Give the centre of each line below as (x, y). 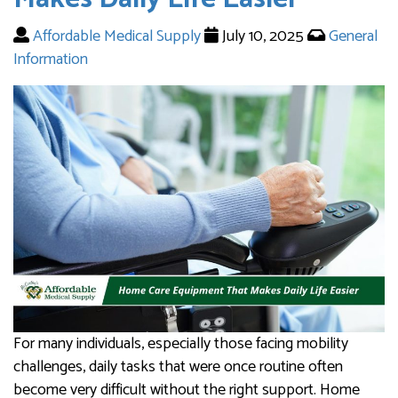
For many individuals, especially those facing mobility (181, 344)
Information (51, 59)
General (353, 36)
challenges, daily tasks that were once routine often (178, 367)
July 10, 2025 (265, 36)
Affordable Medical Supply (117, 36)
